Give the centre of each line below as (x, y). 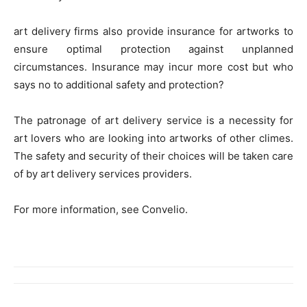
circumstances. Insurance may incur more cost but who (153, 67)
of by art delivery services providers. (103, 174)
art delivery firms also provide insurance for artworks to (153, 32)
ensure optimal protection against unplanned (153, 49)
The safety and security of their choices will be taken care (153, 156)
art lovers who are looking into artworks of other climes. (153, 138)
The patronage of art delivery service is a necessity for (153, 121)
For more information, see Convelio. (101, 210)
